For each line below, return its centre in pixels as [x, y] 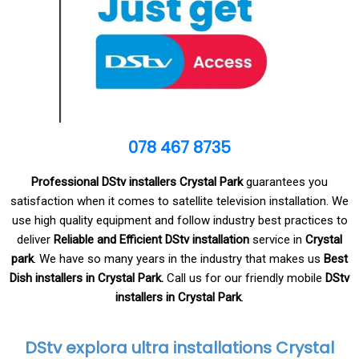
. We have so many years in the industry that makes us [179, 259]
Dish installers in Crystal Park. [88, 278]
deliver [35, 240]
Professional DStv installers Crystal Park [137, 182]
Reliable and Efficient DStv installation [153, 240]
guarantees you [285, 182]
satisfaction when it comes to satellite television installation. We [179, 201]
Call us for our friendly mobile [246, 278]
